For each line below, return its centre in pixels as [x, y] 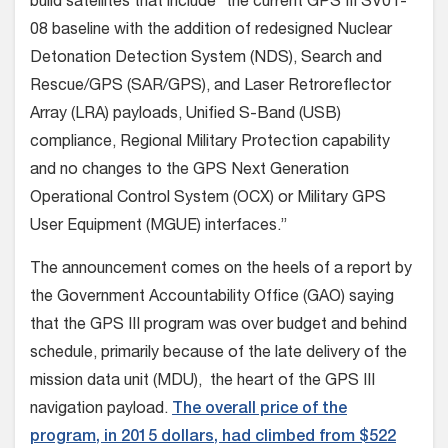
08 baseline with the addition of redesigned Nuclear [211, 31]
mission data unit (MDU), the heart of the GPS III [202, 382]
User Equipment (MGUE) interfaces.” [158, 227]
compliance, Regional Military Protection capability [210, 143]
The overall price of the [259, 410]
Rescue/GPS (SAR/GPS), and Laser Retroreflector [210, 87]
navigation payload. [101, 410]
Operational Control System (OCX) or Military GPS [208, 199]
